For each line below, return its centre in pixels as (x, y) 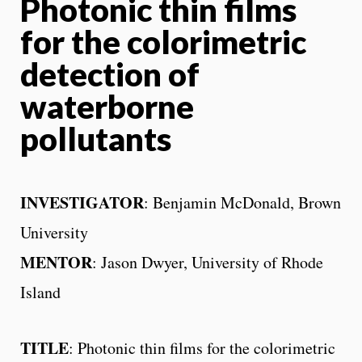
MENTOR (56, 262)
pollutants (96, 139)
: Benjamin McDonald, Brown (242, 202)
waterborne (107, 106)
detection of (110, 74)
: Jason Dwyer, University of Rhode (208, 262)
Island (40, 292)
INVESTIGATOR (82, 202)
